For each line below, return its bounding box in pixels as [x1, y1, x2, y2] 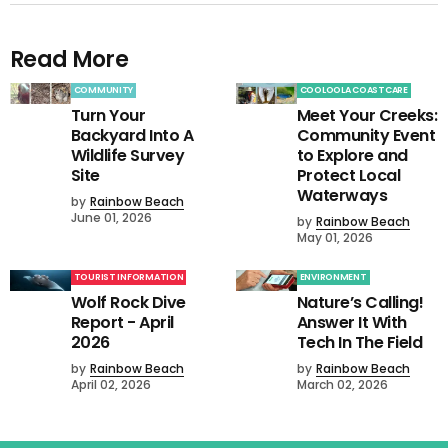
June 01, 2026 [70, 209, 152, 227]
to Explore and [296, 144, 408, 168]
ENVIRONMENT [299, 271, 367, 284]
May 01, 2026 [296, 229, 373, 247]
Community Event [296, 124, 436, 148]
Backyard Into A [70, 124, 194, 148]
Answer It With [296, 311, 407, 335]
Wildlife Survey [70, 144, 185, 168]
